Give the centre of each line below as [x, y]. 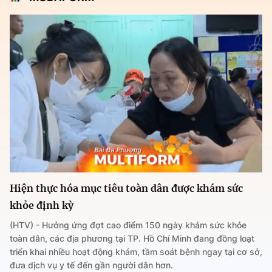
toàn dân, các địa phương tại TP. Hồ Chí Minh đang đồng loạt [132, 239]
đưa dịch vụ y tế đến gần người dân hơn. [91, 265]
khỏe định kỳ [42, 206]
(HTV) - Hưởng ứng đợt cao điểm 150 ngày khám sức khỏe [128, 225]
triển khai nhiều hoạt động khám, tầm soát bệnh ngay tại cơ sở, [136, 252]
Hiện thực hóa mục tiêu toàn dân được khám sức [126, 189]
